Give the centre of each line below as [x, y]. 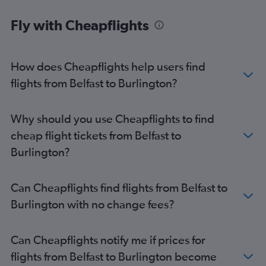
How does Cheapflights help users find [108, 66]
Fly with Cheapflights [80, 25]
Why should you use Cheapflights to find [113, 118]
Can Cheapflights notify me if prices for [108, 240]
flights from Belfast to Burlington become [114, 256]
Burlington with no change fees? [93, 204]
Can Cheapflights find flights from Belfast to [119, 187]
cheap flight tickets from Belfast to [96, 135]
